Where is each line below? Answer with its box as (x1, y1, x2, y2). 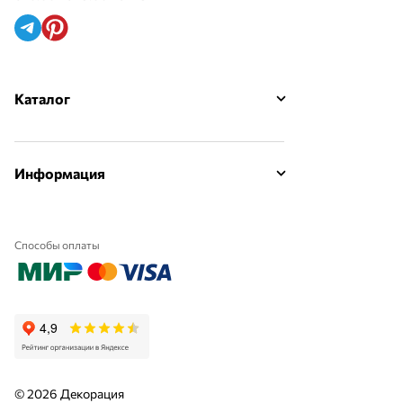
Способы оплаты (14, 238, 100, 251)
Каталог (14, 90, 70, 107)
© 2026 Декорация (14, 386, 124, 401)
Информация (14, 165, 105, 182)
